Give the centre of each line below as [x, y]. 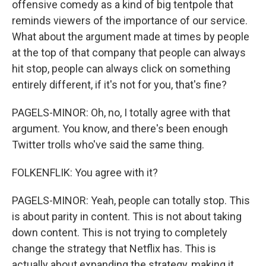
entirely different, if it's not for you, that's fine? [119, 85]
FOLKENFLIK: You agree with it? [85, 172]
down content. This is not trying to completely [120, 232]
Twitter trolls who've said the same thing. [108, 145]
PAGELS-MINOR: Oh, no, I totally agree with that [121, 113]
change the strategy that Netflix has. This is [114, 248]
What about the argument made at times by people [131, 37]
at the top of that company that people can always [129, 53]
